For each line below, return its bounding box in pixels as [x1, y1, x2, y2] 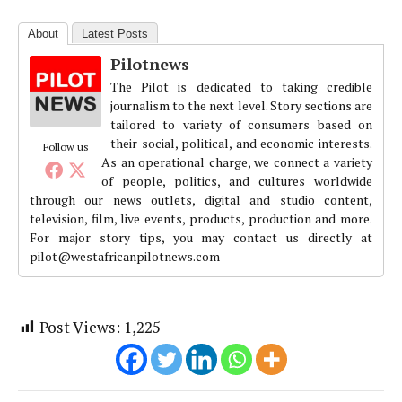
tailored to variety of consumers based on [110, 115, 372, 133]
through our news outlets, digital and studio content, [30, 190, 372, 208]
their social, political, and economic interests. [110, 134, 372, 152]
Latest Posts [82, 26, 148, 40]
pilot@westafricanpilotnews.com [30, 247, 220, 265]
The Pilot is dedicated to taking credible [110, 77, 372, 95]
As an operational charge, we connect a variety [101, 153, 372, 170]
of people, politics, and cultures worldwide [101, 171, 372, 189]
